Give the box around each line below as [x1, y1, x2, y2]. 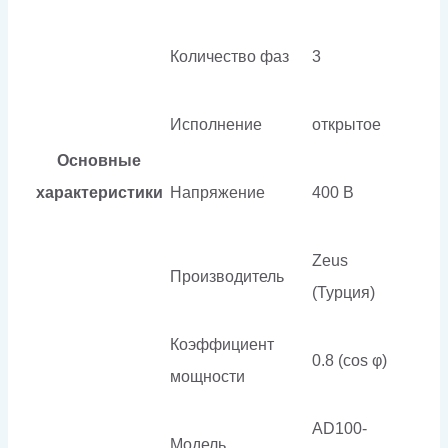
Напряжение [170, 183, 265, 201]
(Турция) [312, 283, 375, 301]
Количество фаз [170, 47, 289, 65]
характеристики [35, 183, 163, 201]
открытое [312, 115, 381, 133]
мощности [170, 367, 245, 385]
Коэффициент [170, 335, 274, 353]
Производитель [170, 267, 284, 285]
